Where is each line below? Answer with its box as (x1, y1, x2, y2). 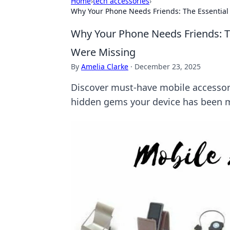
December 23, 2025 (135, 62, 201, 71)
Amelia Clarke (81, 62, 128, 71)
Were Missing (71, 45, 136, 59)
